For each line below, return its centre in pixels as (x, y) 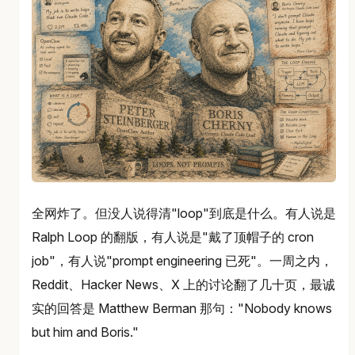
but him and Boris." (85, 332)
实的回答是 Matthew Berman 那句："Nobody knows (182, 308)
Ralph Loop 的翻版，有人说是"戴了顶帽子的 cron (173, 237)
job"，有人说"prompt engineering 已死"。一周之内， (182, 260)
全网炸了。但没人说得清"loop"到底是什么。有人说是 (184, 213)
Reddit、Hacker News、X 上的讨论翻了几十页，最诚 (183, 284)
